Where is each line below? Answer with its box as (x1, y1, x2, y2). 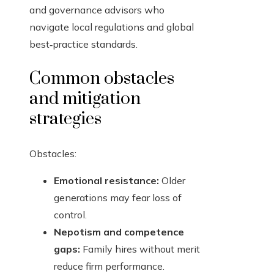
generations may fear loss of (54, 191, 182, 204)
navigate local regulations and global (29, 21, 194, 34)
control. (54, 209, 87, 221)
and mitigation (29, 88, 141, 110)
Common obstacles (29, 68, 174, 90)
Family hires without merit (80, 243, 200, 256)
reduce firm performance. (54, 260, 165, 273)
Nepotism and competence (54, 226, 184, 239)
